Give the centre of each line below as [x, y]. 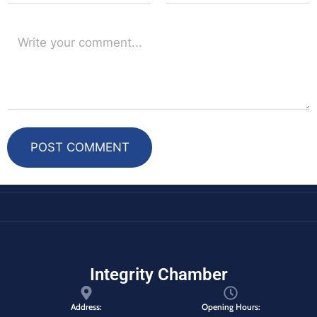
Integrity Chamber [158, 275]
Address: [86, 307]
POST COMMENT [80, 148]
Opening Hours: [231, 307]
